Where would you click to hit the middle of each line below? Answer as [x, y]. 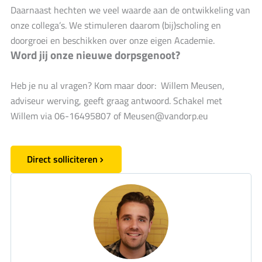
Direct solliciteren [62, 159]
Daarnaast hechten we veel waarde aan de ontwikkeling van [130, 10]
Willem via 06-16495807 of [67, 116]
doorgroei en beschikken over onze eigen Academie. [113, 40]
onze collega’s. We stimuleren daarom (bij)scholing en [116, 25]
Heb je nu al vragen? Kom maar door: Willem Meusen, [118, 85]
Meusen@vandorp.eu [166, 116]
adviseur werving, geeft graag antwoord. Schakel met [116, 101]
